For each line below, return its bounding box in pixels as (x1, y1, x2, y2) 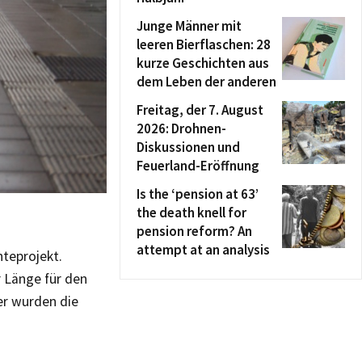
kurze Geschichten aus (137, 54, 269, 72)
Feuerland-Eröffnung (137, 157, 259, 175)
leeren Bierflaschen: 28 (137, 36, 271, 53)
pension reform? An (137, 222, 252, 240)
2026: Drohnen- (137, 120, 226, 137)
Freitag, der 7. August (137, 101, 263, 119)
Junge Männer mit (137, 17, 242, 35)
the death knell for (137, 204, 246, 221)
